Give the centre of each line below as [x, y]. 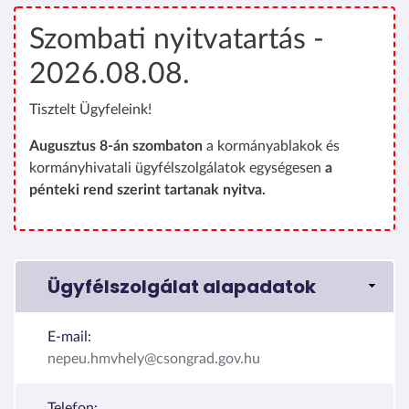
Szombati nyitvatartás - [177, 39]
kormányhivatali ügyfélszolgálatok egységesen [177, 168]
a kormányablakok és [271, 146]
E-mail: [69, 336]
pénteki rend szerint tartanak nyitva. [147, 189]
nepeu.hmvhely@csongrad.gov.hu [154, 358]
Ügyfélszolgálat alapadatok [182, 286]
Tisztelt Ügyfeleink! [90, 109]
